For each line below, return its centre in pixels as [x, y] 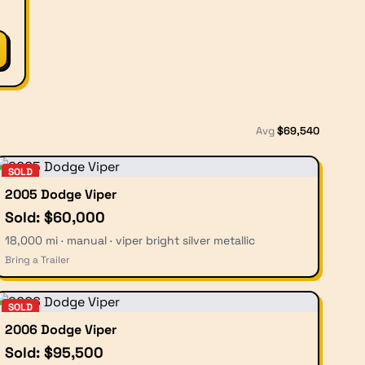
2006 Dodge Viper [61, 329]
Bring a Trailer [37, 259]
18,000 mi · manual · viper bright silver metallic [130, 240]
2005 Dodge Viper [61, 194]
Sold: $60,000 [55, 217]
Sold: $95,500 [54, 352]
